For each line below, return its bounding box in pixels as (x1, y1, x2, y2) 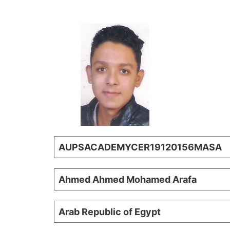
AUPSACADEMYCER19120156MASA (59, 142, 222, 153)
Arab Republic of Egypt (59, 206, 161, 218)
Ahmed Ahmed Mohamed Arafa (59, 174, 197, 185)
